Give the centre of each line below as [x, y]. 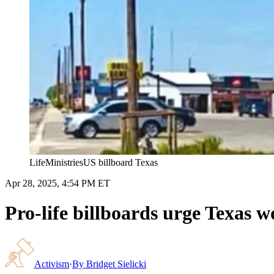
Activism [52, 264]
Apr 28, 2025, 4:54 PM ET [57, 183]
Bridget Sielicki [116, 264]
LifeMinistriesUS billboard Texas [94, 162]
